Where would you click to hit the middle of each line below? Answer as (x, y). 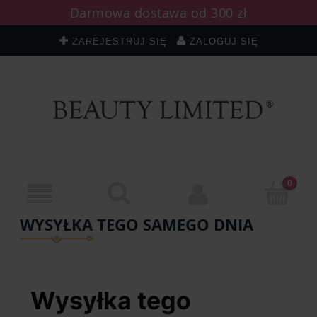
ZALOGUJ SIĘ (224, 42)
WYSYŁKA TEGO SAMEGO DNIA (137, 224)
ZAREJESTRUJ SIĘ (119, 42)
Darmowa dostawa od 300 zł (158, 13)
